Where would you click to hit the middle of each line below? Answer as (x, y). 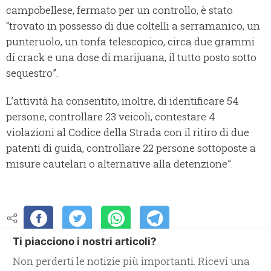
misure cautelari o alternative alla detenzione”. (119, 164)
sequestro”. (32, 73)
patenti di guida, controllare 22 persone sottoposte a (131, 148)
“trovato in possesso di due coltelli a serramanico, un (133, 26)
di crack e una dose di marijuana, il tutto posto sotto (131, 57)
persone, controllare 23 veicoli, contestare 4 (111, 117)
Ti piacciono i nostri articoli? (85, 242)
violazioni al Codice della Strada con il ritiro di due (128, 132)
